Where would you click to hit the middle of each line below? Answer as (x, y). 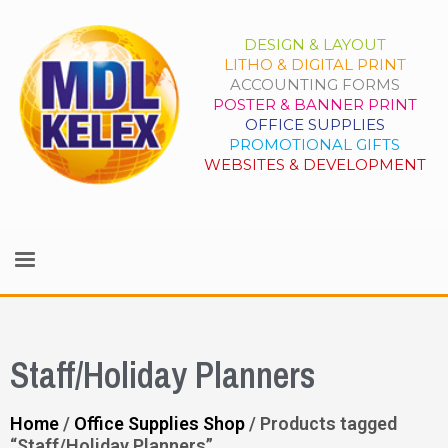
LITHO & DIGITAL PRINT (314, 64)
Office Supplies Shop (159, 423)
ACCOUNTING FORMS (314, 84)
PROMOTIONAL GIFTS (314, 144)
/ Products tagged (321, 423)
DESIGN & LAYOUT (314, 44)
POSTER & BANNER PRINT (314, 104)
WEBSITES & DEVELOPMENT (314, 164)
